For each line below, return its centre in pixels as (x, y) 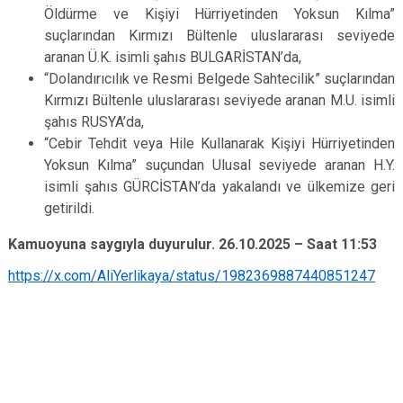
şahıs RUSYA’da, (94, 122)
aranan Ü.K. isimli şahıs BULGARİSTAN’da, (173, 57)
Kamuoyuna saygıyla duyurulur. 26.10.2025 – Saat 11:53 (193, 244)
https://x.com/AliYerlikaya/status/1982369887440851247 (192, 276)
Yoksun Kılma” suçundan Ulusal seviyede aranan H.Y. (219, 165)
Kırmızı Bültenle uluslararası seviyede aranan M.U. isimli (219, 100)
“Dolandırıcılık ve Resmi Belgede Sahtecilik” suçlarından (219, 79)
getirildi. (69, 208)
